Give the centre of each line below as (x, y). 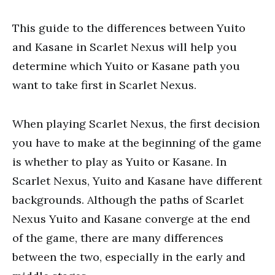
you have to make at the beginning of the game (137, 143)
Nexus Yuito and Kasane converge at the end (131, 219)
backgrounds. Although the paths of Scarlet (128, 200)
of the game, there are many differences (118, 238)
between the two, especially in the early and (129, 257)
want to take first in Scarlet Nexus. (104, 85)
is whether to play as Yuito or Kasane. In (119, 162)
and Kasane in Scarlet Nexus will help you (125, 47)
